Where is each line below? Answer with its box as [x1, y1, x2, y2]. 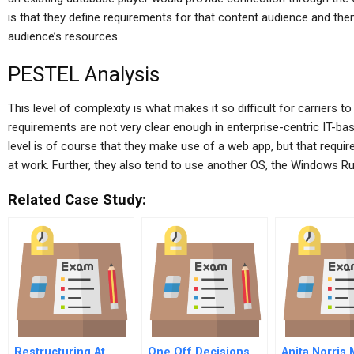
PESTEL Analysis [8, 62, 160, 86]
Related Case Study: [8, 191, 146, 209]
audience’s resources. [8, 29, 120, 43]
